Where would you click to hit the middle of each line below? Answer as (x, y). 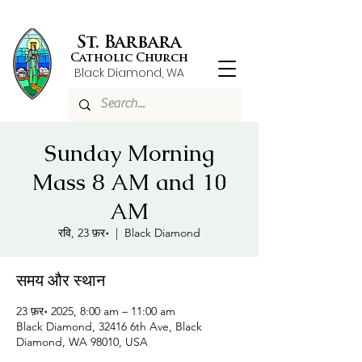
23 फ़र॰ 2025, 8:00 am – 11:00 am (96, 311)
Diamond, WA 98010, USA (82, 342)
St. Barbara (129, 43)
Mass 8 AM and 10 (129, 182)
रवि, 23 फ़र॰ (84, 233)
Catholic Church (129, 59)
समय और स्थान (61, 280)
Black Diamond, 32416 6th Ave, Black (109, 326)
